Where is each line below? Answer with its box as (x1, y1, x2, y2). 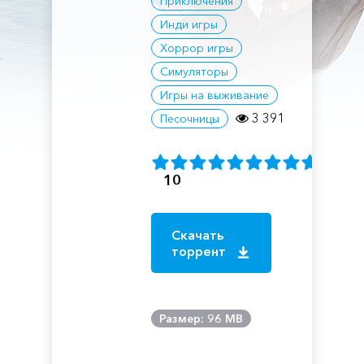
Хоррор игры (160, 41, 234, 55)
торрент (171, 243, 230, 259)
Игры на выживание (160, 88, 270, 102)
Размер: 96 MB (159, 311, 244, 326)
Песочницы (160, 111, 220, 126)
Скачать (171, 227, 224, 243)
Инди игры (160, 17, 219, 32)
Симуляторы (160, 64, 229, 79)
